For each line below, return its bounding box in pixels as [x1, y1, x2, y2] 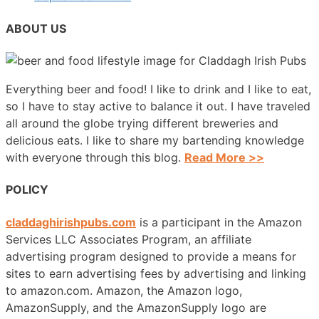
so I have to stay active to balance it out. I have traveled [6, 99, 310, 114]
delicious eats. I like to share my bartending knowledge [6, 133, 304, 148]
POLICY [6, 182, 48, 197]
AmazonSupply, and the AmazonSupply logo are [6, 300, 266, 315]
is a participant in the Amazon [136, 214, 302, 229]
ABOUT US [6, 21, 66, 36]
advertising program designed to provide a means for [6, 249, 296, 263]
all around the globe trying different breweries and [6, 116, 278, 131]
